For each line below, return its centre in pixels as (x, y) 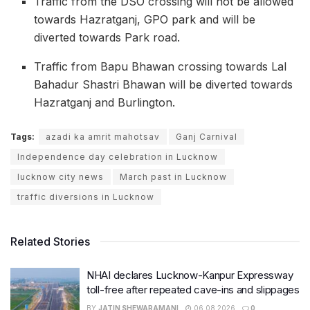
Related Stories (50, 242)
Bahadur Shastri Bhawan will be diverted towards (164, 85)
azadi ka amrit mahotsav (103, 137)
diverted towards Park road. (107, 38)
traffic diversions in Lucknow (86, 197)
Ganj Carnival (207, 137)
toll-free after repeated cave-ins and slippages (193, 290)
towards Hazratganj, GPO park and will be (145, 20)
